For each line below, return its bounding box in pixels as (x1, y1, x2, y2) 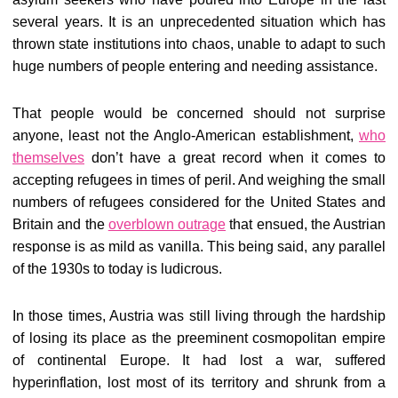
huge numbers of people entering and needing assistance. (12, 59, 378, 74)
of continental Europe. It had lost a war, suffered (12, 353, 386, 368)
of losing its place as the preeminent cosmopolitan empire (12, 330, 386, 346)
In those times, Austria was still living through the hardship (12, 308, 386, 323)
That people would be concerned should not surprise (12, 106, 386, 121)
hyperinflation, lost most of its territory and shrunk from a (12, 375, 386, 390)
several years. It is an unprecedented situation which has (12, 14, 386, 29)
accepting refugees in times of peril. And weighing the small (12, 172, 386, 187)
